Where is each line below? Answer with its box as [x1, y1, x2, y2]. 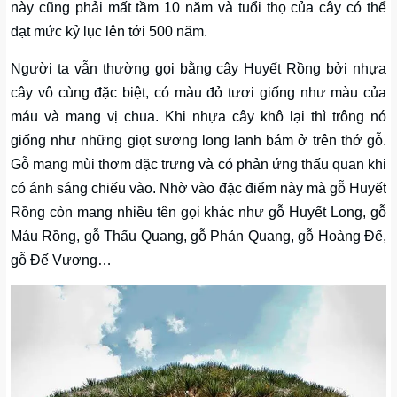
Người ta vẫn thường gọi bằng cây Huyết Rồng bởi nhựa [11, 61, 386, 76]
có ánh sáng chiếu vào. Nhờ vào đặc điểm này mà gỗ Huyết [11, 181, 386, 196]
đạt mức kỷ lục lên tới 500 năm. [11, 24, 207, 39]
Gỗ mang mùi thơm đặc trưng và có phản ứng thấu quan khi [11, 157, 386, 172]
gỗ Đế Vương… [11, 253, 112, 268]
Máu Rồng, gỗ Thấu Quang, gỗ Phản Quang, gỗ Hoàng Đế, [11, 229, 386, 244]
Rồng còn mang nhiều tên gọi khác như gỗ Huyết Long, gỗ [11, 205, 386, 220]
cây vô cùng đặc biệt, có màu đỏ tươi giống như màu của [11, 85, 386, 100]
